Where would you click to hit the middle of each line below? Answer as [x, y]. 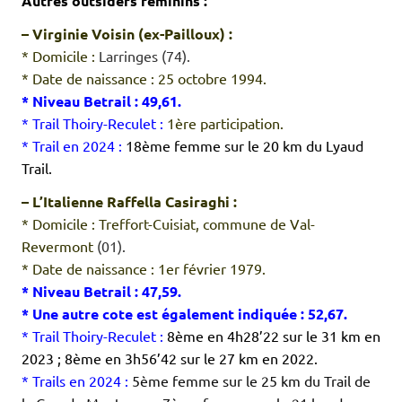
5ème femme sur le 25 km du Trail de [251, 381]
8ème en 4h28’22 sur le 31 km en [274, 336]
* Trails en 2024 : [77, 381]
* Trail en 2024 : [74, 146]
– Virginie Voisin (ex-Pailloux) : [127, 34]
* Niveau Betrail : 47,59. [101, 292]
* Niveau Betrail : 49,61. [101, 101]
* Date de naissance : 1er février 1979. [144, 269]
